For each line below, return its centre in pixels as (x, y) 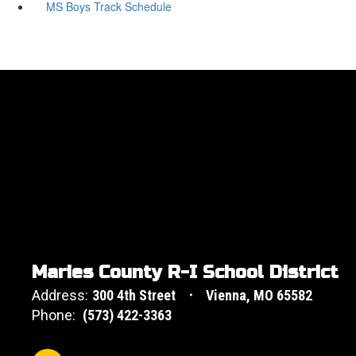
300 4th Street (134, 295)
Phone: (54, 315)
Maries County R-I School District (185, 272)
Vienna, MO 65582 (259, 295)
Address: (60, 295)
